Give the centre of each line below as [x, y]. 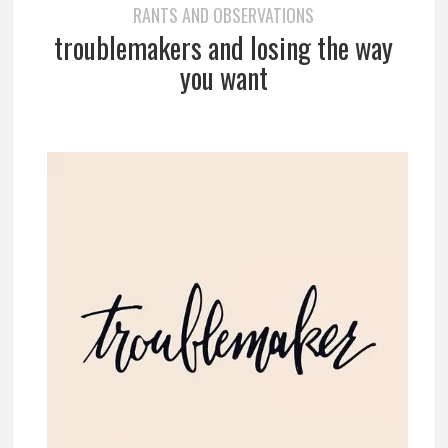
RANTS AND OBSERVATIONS [224, 15]
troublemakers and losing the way [224, 47]
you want [223, 77]
